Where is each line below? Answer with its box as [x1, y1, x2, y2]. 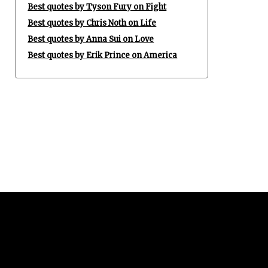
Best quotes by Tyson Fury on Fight [28, 2, 167, 12]
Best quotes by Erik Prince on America [28, 50, 178, 60]
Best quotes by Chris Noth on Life [28, 18, 157, 28]
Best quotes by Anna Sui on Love [28, 34, 154, 44]
